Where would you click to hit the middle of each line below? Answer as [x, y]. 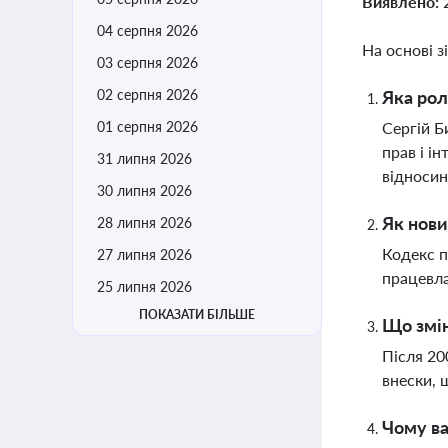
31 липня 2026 [144, 158]
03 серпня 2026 [147, 62]
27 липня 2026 [144, 254]
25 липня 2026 [144, 286]
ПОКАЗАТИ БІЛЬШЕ [197, 314]
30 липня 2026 [144, 190]
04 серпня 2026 [147, 30]
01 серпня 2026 [147, 126]
